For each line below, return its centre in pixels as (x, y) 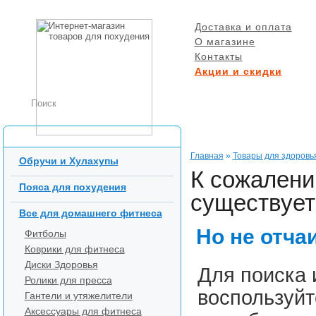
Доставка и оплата (243, 27)
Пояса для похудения (72, 187)
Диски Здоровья (61, 265)
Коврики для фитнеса (74, 249)
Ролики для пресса (68, 280)
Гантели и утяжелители (78, 296)
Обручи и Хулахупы (68, 161)
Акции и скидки (238, 71)
